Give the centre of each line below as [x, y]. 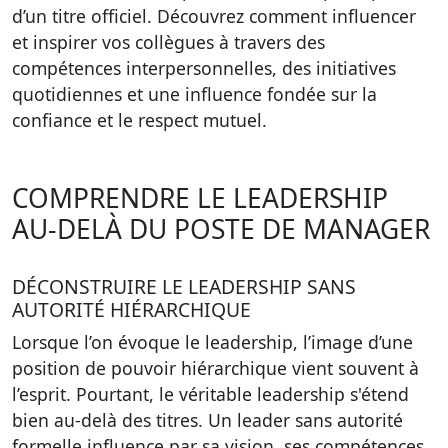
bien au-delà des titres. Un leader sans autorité [207, 420]
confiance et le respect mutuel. [139, 120]
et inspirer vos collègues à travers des [168, 42]
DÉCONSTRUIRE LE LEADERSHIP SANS [184, 286]
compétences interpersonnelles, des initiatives [204, 68]
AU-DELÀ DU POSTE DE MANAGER [221, 229]
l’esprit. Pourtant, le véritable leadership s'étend [210, 394]
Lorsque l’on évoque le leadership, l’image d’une [212, 342]
